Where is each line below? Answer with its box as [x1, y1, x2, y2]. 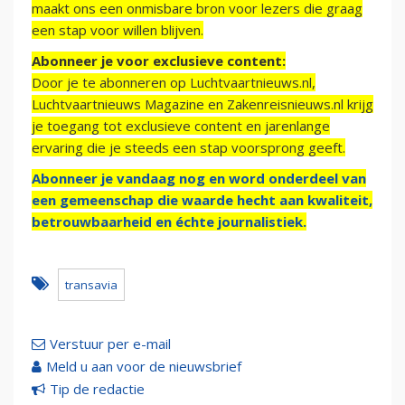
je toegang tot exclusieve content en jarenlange [32, 116, 330, 135]
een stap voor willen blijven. [32, 20, 203, 39]
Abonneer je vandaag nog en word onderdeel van [32, 168, 366, 187]
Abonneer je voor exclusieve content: [32, 51, 286, 70]
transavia [65, 276, 118, 293]
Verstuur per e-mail [50, 334, 171, 353]
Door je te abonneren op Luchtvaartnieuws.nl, [32, 72, 316, 91]
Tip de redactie [50, 379, 145, 398]
